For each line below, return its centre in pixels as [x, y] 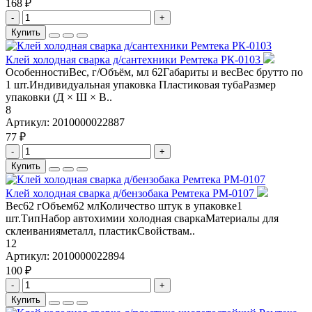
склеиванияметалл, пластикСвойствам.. [100, 231]
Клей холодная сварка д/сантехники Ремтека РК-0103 [134, 60]
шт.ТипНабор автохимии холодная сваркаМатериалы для [142, 219]
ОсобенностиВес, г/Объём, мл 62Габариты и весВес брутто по [154, 72]
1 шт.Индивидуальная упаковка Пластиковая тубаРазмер [141, 85]
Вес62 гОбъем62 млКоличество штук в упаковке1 [124, 206]
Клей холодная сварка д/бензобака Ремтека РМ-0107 [131, 194]
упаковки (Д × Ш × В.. [59, 97]
